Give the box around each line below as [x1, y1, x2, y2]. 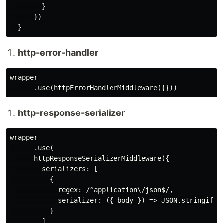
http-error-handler [18, 47, 98, 58]
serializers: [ [10, 165, 98, 173]
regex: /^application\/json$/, [10, 186, 173, 194]
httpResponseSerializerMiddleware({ [10, 154, 169, 163]
